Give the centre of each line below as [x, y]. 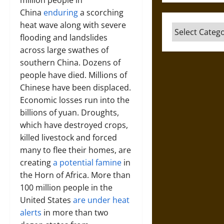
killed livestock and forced [68, 137]
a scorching [102, 12]
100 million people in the [66, 187]
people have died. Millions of [73, 75]
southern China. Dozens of [70, 62]
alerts [31, 212]
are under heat [101, 200]
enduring [62, 12]
